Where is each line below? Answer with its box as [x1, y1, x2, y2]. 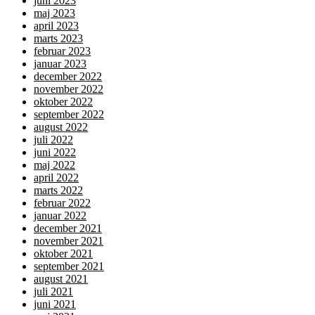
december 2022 [34, 70, 102, 83]
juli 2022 [34, 134, 73, 146]
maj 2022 [34, 159, 75, 172]
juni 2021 [34, 298, 76, 311]
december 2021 [34, 222, 102, 235]
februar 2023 [34, 45, 91, 58]
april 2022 [34, 172, 79, 184]
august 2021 [34, 273, 88, 285]
